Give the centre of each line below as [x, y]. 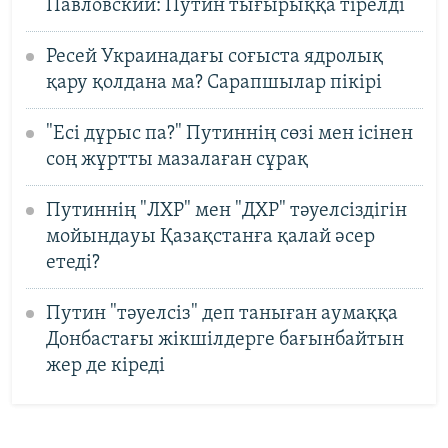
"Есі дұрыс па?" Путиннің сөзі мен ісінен [229, 133]
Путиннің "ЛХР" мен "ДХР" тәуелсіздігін [226, 210]
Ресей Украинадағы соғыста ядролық [214, 56]
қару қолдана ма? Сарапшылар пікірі [213, 82]
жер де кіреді [105, 365]
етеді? [72, 262]
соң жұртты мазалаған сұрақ [176, 159]
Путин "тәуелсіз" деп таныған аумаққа [221, 313]
